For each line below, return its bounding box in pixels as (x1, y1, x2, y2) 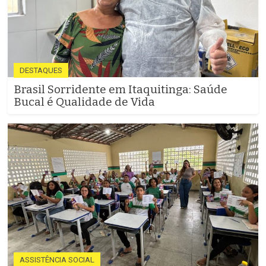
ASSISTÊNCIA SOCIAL (20, 255, 94, 265)
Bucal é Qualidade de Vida (14, 95, 155, 109)
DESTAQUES (20, 66, 62, 75)
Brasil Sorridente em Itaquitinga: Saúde (14, 83, 227, 97)
